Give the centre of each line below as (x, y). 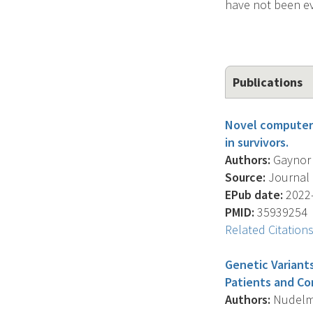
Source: (245, 177)
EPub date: (254, 195)
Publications (268, 82)
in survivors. (257, 142)
